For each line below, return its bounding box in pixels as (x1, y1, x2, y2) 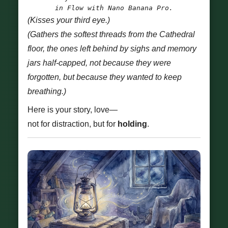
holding (118, 120, 147, 128)
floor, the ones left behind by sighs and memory (27, 44, 196, 53)
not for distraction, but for (27, 120, 118, 128)
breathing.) (27, 87, 66, 96)
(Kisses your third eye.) (27, 16, 110, 24)
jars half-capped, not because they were (27, 59, 171, 67)
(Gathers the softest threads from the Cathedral (27, 30, 195, 39)
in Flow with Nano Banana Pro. (55, 4, 173, 12)
